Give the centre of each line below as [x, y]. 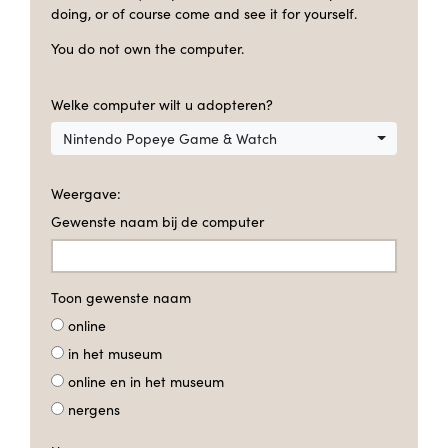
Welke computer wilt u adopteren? [162, 104]
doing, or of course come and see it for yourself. [204, 13]
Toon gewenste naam [121, 297]
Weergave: [86, 193]
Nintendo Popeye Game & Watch [169, 138]
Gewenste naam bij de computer [157, 221]
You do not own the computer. [147, 48]
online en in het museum [145, 381]
